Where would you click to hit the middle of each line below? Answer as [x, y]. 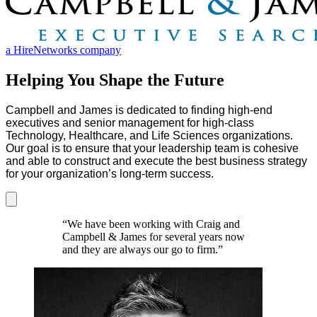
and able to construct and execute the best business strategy [156, 161]
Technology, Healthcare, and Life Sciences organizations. [149, 135]
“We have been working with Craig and [151, 224]
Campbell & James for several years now [154, 236]
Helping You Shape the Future [115, 80]
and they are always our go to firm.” [143, 249]
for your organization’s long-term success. [110, 173]
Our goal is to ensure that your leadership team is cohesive [152, 148]
